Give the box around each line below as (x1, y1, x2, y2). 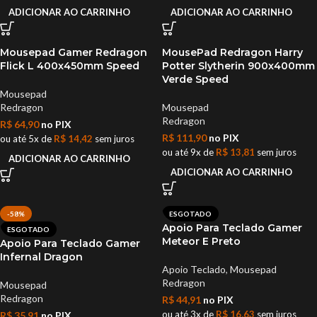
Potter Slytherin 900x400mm (162, 59, 315, 72)
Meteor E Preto (162, 235, 241, 248)
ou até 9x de (162, 146, 216, 158)
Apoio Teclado (162, 263, 226, 275)
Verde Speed (162, 73, 229, 86)
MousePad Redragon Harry (162, 46, 303, 59)
